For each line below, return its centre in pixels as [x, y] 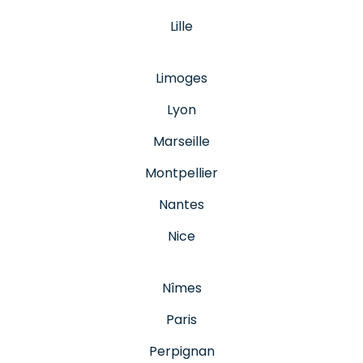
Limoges [181, 78]
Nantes [181, 204]
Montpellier [181, 173]
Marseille [181, 141]
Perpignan [181, 351]
